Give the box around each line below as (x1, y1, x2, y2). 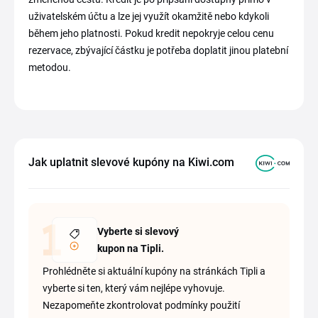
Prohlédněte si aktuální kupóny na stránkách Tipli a (43, 265, 265, 278)
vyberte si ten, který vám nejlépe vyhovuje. (43, 283, 225, 295)
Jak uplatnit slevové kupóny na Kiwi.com (28, 155, 234, 170)
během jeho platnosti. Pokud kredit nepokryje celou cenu (28, 28, 274, 40)
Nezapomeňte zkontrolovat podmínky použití (43, 300, 240, 312)
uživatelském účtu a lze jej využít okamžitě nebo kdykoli (28, 11, 269, 23)
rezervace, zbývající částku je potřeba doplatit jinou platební (28, 45, 288, 57)
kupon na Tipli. (97, 243, 164, 255)
